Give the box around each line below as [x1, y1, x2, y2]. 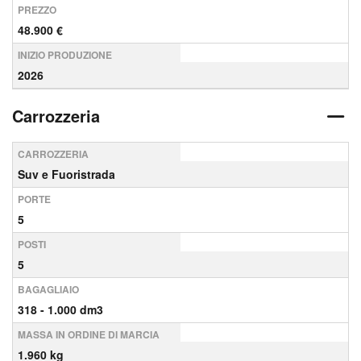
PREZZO [18, 2, 56, 17]
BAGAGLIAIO [18, 282, 79, 297]
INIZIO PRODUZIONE [18, 48, 112, 62]
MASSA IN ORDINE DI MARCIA [18, 327, 160, 342]
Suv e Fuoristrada [18, 166, 115, 182]
